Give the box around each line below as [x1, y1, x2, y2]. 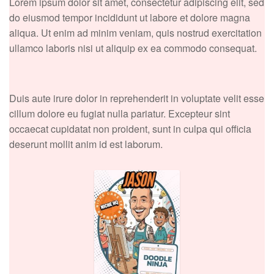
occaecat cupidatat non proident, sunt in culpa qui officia [9, 121, 251, 136]
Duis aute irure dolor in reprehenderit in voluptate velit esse [9, 91, 264, 105]
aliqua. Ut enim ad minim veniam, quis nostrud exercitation [9, 25, 262, 40]
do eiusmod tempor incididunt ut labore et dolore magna [9, 10, 250, 24]
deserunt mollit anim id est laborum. [9, 136, 163, 151]
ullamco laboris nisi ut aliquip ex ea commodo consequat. [9, 40, 257, 55]
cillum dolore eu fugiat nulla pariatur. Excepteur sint [9, 106, 230, 120]
